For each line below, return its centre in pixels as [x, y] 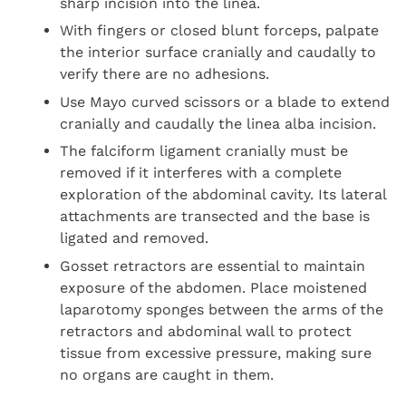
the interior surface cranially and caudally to [218, 53]
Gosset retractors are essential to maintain [213, 266]
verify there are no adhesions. [165, 74]
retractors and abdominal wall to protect [206, 331]
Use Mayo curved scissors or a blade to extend [225, 101]
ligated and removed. [135, 238]
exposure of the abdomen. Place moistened [214, 287]
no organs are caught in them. [167, 374]
